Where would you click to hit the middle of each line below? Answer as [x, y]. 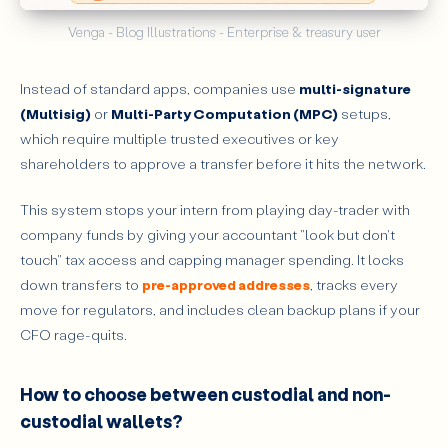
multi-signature [355, 89]
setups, [364, 114]
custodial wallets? [101, 420]
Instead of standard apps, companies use [159, 89]
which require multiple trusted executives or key [179, 139]
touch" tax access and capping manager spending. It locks [212, 260]
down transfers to [81, 285]
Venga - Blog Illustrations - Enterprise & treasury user [224, 32]
